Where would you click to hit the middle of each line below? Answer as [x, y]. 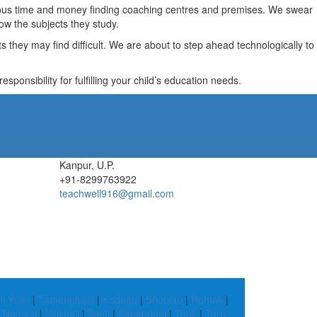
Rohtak [207, 299]
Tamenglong [66, 299]
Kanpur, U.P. [87, 165]
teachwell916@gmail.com [116, 193]
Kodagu [120, 299]
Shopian [164, 299]
